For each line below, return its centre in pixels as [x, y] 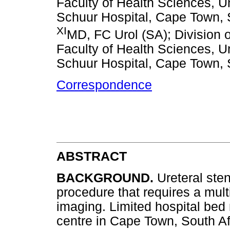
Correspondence [104, 85]
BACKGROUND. [107, 178]
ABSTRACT [92, 157]
